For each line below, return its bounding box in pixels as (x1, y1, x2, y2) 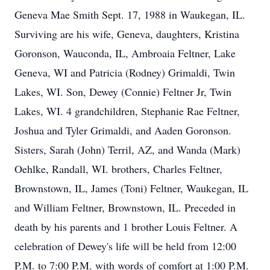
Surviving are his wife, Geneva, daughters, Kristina (14, 27, 239, 41)
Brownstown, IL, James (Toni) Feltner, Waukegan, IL (14, 181, 248, 195)
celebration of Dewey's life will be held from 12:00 (14, 239, 236, 253)
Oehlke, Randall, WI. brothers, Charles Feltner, (14, 162, 222, 176)
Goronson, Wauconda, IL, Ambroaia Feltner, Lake (14, 46, 236, 60)
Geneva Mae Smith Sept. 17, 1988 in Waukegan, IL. (14, 7, 245, 22)
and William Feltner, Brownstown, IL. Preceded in (14, 200, 236, 215)
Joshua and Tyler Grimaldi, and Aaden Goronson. (14, 123, 231, 137)
